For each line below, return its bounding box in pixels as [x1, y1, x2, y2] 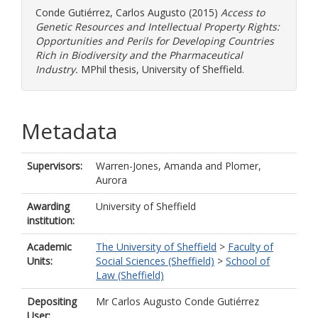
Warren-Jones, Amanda [96, 159, 202, 172]
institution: [27, 214, 75, 227]
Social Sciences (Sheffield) [96, 254, 214, 268]
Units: [27, 254, 53, 268]
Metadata [21, 116, 117, 146]
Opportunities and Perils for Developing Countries [35, 34, 274, 48]
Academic [27, 240, 72, 253]
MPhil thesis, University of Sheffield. [78, 62, 244, 76]
